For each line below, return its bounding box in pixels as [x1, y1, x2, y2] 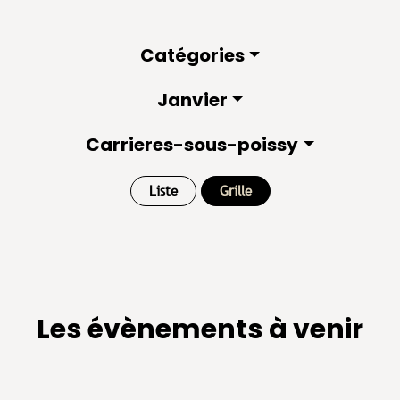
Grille [219, 183, 252, 198]
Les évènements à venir [37, 311, 363, 348]
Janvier [156, 87, 228, 112]
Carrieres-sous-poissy [86, 132, 299, 157]
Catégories [139, 43, 245, 68]
